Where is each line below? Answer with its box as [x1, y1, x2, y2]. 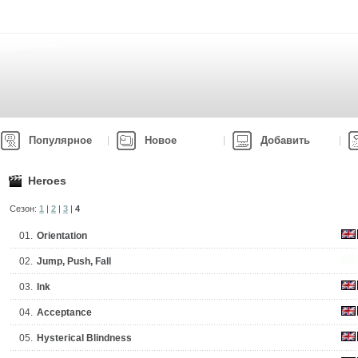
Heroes [28, 174, 66, 187]
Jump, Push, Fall [37, 256, 111, 267]
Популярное [29, 134, 92, 146]
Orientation [37, 230, 87, 241]
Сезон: [10, 204, 39, 213]
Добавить [261, 134, 310, 146]
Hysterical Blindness [37, 332, 132, 344]
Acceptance [37, 307, 92, 318]
